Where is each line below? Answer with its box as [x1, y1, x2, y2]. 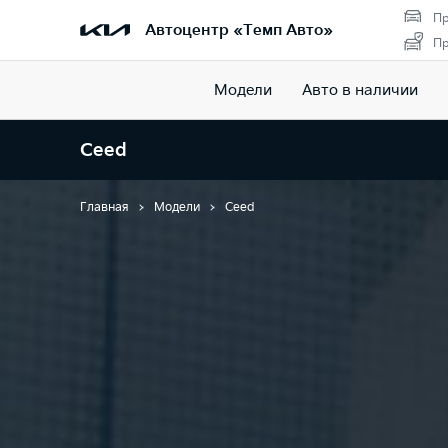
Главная [80, 200, 129, 215]
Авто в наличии [301, 80, 418, 100]
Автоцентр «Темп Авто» [145, 20, 333, 40]
